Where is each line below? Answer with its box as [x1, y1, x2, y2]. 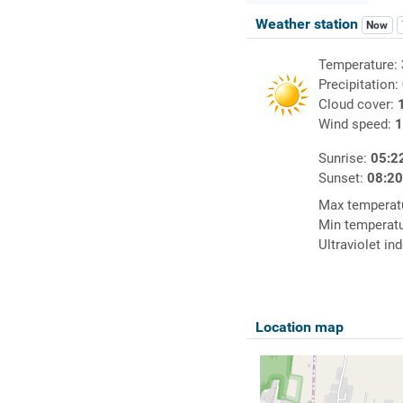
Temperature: [318, 57, 401, 74]
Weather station [255, 15, 362, 33]
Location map [255, 318, 344, 336]
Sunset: [318, 170, 367, 187]
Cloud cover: [318, 96, 398, 113]
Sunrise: [318, 150, 371, 167]
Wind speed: [318, 116, 395, 133]
